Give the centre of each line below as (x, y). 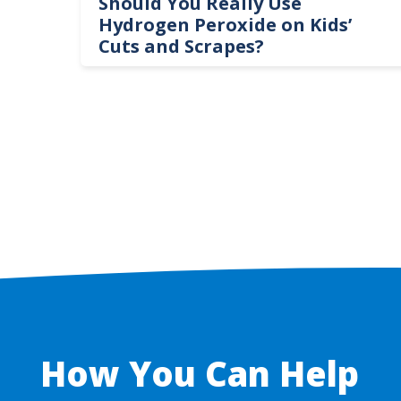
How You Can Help (199, 374)
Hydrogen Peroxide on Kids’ (225, 25)
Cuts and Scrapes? (181, 47)
